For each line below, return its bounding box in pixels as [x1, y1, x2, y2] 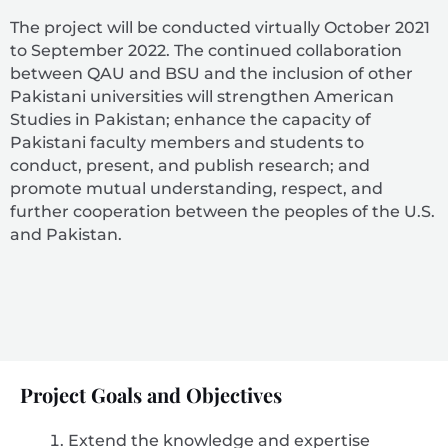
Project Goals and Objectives [20, 381, 282, 409]
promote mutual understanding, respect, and [10, 178, 383, 198]
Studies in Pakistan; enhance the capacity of [10, 109, 371, 129]
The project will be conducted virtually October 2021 [10, 17, 430, 37]
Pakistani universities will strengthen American [10, 86, 394, 106]
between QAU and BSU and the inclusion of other [10, 63, 413, 83]
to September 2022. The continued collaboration [10, 40, 402, 60]
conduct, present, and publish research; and [10, 155, 370, 175]
